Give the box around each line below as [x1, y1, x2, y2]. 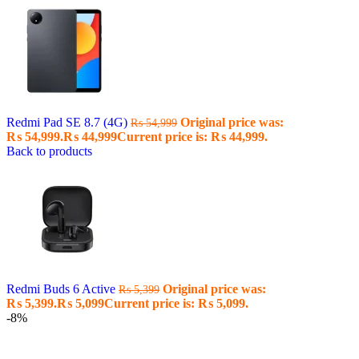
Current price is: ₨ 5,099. [104, 296, 248, 310]
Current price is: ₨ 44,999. [117, 130, 268, 143]
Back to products [6, 144, 92, 158]
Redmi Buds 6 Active [6, 282, 119, 296]
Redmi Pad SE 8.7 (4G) [6, 115, 131, 129]
